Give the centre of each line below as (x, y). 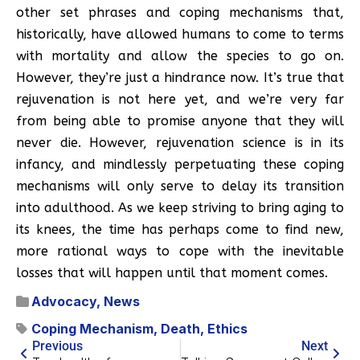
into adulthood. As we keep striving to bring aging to (180, 207)
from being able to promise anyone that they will (180, 121)
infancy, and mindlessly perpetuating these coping (180, 164)
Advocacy (64, 301)
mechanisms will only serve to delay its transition (180, 186)
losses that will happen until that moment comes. (172, 272)
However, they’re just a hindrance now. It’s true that (180, 77)
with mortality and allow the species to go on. (180, 55)
